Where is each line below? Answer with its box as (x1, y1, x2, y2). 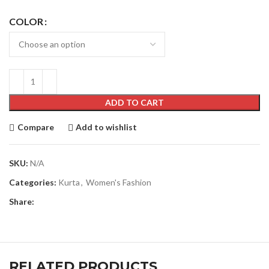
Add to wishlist (76, 122, 138, 132)
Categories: (9, 177, 56, 187)
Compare (17, 122, 54, 132)
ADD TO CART (105, 97, 164, 107)
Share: (9, 196, 34, 207)
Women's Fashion (86, 177, 151, 187)
